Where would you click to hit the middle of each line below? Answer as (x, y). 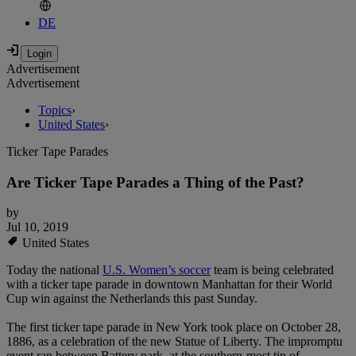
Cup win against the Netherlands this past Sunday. (132, 299)
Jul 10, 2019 (37, 227)
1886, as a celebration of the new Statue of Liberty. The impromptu (174, 342)
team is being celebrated (272, 270)
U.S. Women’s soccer (157, 270)
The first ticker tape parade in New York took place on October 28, (174, 327)
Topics (55, 110)
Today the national (54, 270)
